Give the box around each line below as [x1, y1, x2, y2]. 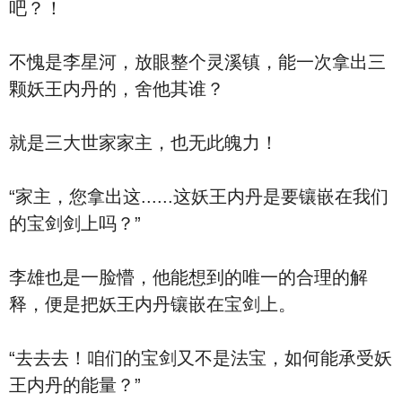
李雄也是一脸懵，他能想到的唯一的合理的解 [9, 267, 368, 287]
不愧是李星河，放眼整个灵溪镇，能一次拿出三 [9, 52, 386, 72]
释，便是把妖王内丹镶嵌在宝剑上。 [9, 294, 296, 314]
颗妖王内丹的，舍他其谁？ [9, 79, 224, 99]
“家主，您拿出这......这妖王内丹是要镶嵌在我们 [9, 187, 389, 206]
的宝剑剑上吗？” [9, 214, 141, 233]
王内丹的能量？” [9, 375, 141, 395]
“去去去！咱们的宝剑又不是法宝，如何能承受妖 [9, 348, 392, 368]
